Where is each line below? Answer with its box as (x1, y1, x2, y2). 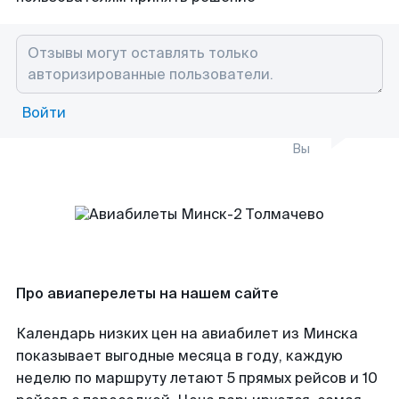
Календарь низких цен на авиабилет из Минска (16, 324, 358, 343)
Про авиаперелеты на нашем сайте (16, 284, 279, 303)
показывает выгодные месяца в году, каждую (16, 346, 343, 365)
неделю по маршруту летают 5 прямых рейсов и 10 (16, 369, 378, 387)
